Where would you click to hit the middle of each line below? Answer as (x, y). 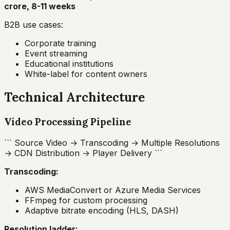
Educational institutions (69, 64)
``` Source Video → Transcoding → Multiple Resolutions (112, 142)
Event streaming (56, 53)
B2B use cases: (34, 25)
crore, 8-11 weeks (40, 6)
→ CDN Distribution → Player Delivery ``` (83, 153)
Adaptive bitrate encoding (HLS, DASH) (102, 210)
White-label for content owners (86, 74)
